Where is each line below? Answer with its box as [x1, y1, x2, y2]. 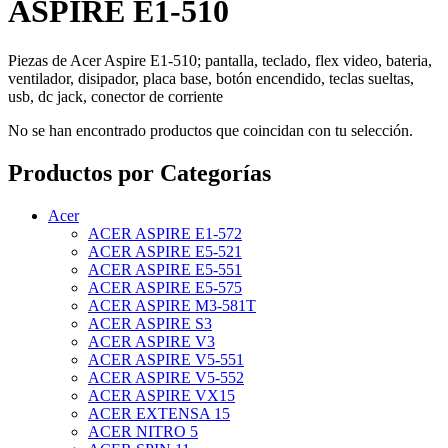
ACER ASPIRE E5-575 [88, 278, 242, 296]
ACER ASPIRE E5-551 [88, 260, 242, 278]
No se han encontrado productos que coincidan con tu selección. [8, 121, 413, 139]
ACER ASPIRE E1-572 [88, 224, 242, 242]
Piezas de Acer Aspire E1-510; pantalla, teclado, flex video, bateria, [8, 51, 432, 69]
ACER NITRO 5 [88, 422, 198, 440]
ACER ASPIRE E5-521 [88, 242, 242, 260]
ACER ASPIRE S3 [88, 314, 212, 332]
